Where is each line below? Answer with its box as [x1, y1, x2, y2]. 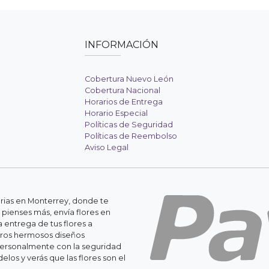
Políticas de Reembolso [84, 131, 177, 141]
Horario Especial [84, 109, 148, 118]
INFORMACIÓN [84, 39, 159, 51]
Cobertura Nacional [84, 86, 160, 95]
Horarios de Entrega [84, 97, 163, 107]
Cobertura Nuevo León [84, 74, 174, 84]
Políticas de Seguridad [84, 120, 173, 130]
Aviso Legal [84, 143, 128, 153]
